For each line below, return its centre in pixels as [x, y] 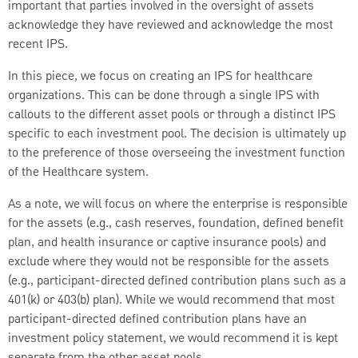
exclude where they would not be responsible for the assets [169, 262]
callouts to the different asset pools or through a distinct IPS [172, 115]
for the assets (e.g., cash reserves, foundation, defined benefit [176, 223]
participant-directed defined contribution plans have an [157, 319]
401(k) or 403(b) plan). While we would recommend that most [171, 300]
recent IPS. [38, 44]
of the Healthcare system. [78, 172]
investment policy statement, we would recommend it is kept [173, 338]
